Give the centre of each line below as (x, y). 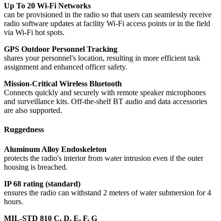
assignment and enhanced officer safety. (66, 67)
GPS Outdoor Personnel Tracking (61, 49)
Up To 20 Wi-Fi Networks (47, 6)
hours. (14, 201)
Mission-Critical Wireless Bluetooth (63, 84)
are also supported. (33, 110)
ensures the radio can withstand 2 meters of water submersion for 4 (108, 192)
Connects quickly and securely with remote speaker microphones (105, 93)
